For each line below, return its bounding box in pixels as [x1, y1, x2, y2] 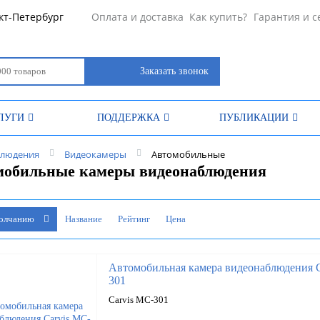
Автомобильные [151, 148, 225, 161]
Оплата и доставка [91, 10, 184, 24]
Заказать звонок [139, 66, 209, 76]
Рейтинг [122, 214, 150, 224]
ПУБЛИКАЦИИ [219, 112, 289, 123]
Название [71, 214, 102, 224]
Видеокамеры [64, 148, 126, 161]
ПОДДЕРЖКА [97, 112, 160, 123]
